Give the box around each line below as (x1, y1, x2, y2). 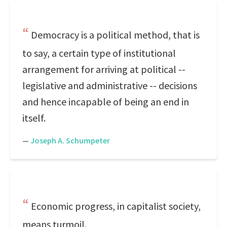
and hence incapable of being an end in (22, 95, 189, 108)
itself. (22, 111, 46, 124)
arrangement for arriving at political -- (22, 63, 185, 75)
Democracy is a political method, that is (31, 28, 200, 41)
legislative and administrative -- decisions (22, 79, 197, 92)
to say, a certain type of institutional (22, 47, 176, 59)
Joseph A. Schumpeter (30, 135, 110, 145)
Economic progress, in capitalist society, (31, 200, 201, 212)
